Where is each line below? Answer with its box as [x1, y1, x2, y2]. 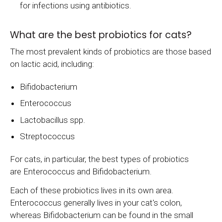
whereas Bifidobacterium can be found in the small [10, 210, 193, 221]
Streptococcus [20, 131, 75, 142]
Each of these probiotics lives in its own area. [10, 185, 173, 196]
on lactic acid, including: [10, 59, 94, 69]
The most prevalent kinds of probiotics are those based [10, 47, 211, 57]
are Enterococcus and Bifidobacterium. [10, 166, 154, 176]
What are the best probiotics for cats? [10, 28, 192, 42]
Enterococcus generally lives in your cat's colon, [10, 198, 182, 208]
